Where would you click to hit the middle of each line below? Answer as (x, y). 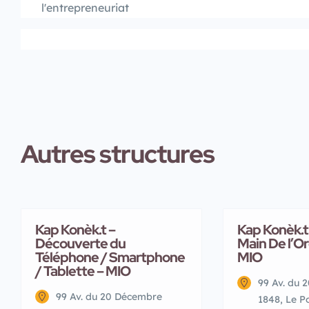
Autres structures (118, 153)
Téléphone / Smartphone (110, 257)
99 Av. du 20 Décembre (109, 296)
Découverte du (80, 243)
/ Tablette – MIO (83, 271)
